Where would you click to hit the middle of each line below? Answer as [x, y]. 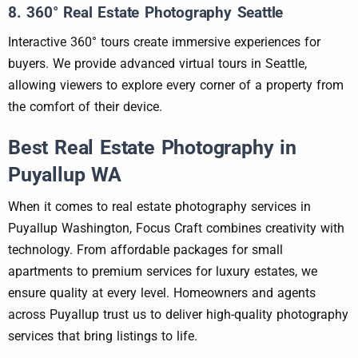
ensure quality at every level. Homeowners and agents [162, 293]
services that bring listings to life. [103, 336]
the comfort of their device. [85, 107]
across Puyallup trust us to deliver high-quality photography [178, 315]
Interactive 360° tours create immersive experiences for [164, 42]
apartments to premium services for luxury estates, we [163, 272]
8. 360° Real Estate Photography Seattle [146, 13]
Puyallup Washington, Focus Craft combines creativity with [176, 229]
